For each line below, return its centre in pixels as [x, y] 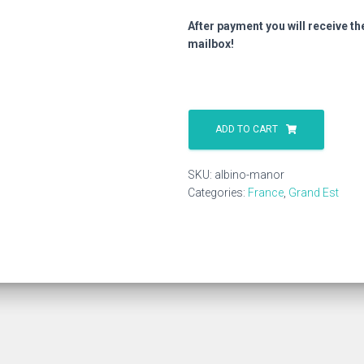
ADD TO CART [247, 129]
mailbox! [211, 44]
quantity [209, 145]
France [266, 193]
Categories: [218, 193]
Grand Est [314, 193]
